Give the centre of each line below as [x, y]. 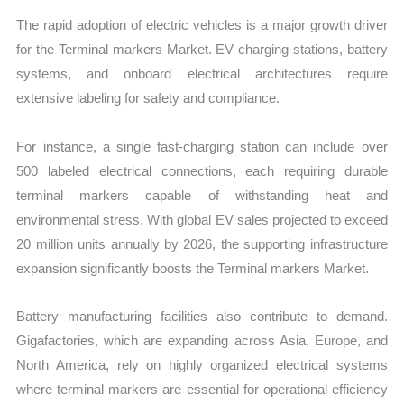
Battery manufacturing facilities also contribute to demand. [202, 316]
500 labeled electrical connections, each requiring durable [202, 170]
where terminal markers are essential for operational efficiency [202, 389]
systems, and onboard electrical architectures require [202, 74]
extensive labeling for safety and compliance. [148, 98]
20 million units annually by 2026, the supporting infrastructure [202, 243]
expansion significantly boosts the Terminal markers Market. [193, 268]
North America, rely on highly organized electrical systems [202, 364]
